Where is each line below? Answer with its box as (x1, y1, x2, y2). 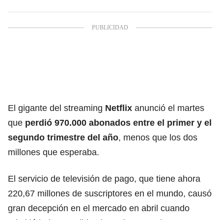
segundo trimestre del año (8, 132, 118, 142)
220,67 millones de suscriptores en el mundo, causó (8, 188, 212, 198)
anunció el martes (135, 103, 204, 113)
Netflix (105, 103, 135, 113)
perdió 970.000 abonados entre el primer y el (23, 117, 212, 128)
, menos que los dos (118, 132, 197, 142)
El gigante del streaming (8, 103, 105, 113)
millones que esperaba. (8, 147, 99, 157)
